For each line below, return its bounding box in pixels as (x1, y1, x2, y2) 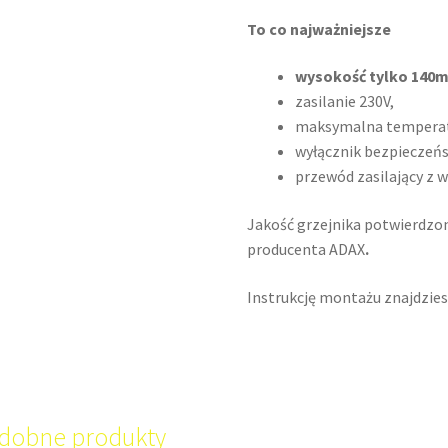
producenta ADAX (247, 239, 366, 260)
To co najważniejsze (247, 18, 392, 39)
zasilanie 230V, (295, 91, 395, 112)
